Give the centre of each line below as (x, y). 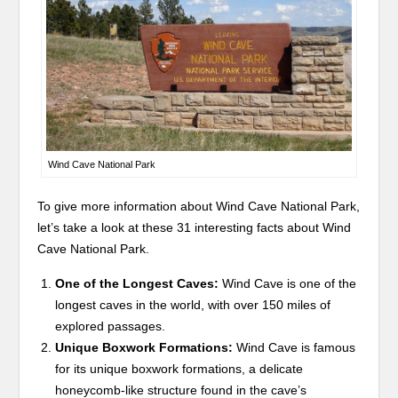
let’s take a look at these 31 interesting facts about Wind (195, 227)
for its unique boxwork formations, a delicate (179, 368)
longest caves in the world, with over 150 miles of (193, 304)
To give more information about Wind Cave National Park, (199, 206)
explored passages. (111, 326)
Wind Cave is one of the (288, 283)
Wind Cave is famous (295, 347)
